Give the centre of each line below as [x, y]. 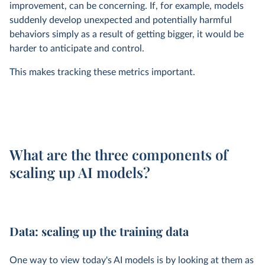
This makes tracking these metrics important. [102, 72]
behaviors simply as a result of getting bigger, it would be [127, 34]
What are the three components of [119, 154]
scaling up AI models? [80, 172]
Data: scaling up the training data [99, 231]
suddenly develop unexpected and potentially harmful [121, 20]
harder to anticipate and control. [77, 49]
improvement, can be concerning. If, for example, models [127, 6]
